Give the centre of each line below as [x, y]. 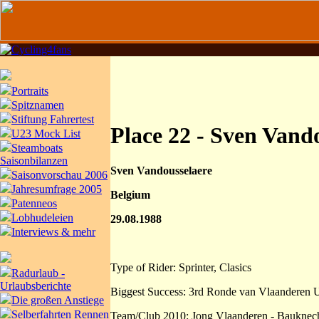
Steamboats [37, 148]
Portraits [30, 91]
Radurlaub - [38, 273]
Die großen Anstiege [58, 300]
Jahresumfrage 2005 [57, 189]
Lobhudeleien [42, 218]
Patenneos [34, 203]
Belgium [130, 194]
